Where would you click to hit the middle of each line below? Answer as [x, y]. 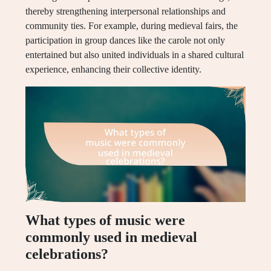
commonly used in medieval [111, 237]
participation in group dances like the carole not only [125, 41]
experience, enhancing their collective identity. [113, 70]
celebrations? [67, 254]
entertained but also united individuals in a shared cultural [135, 55]
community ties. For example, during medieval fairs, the [132, 26]
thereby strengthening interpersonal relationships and [126, 11]
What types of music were [105, 220]
